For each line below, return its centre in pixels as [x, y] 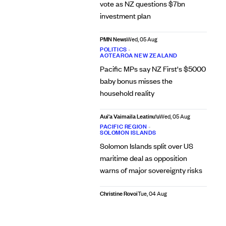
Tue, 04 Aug [152, 194]
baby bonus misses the [136, 81]
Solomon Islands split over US [146, 146]
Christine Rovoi [119, 193]
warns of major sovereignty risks [151, 170]
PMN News [113, 39]
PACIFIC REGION [123, 126]
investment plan [125, 16]
